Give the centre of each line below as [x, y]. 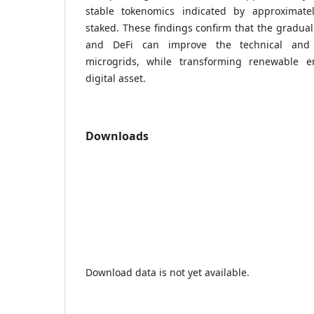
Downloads [117, 136]
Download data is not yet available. [168, 272]
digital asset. [116, 78]
